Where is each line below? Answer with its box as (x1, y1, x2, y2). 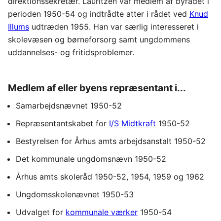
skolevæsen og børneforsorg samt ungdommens (8, 34, 190, 44)
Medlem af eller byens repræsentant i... (8, 82, 186, 94)
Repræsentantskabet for (16, 118, 109, 128)
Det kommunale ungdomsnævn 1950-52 (16, 153, 166, 164)
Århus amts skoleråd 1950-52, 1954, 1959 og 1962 (16, 171, 204, 182)
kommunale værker (66, 207, 138, 217)
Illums (8, 21, 29, 32)
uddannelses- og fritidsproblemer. (8, 47, 134, 57)
